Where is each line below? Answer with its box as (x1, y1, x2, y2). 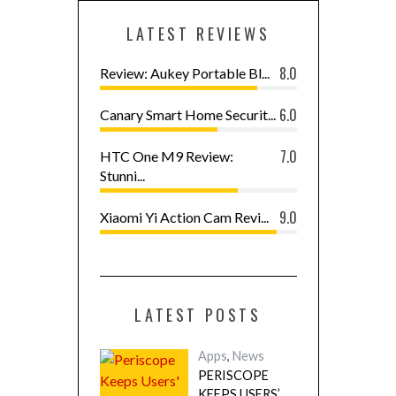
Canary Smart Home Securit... (99, 106, 276, 123)
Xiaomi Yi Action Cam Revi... (99, 209, 269, 225)
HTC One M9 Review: (99, 148, 233, 164)
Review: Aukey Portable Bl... (99, 65, 270, 81)
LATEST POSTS (134, 303, 262, 326)
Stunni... (99, 167, 145, 184)
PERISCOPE (197, 368, 269, 383)
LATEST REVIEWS (126, 22, 270, 45)
